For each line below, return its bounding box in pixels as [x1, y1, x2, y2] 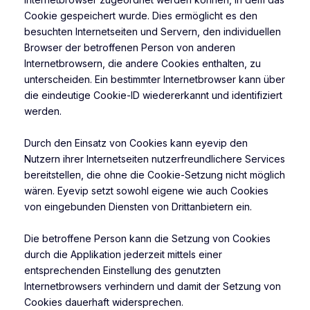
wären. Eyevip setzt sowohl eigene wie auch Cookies [24, 185, 268, 197]
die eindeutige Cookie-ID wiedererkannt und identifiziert [24, 89, 282, 102]
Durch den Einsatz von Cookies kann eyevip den [24, 137, 248, 149]
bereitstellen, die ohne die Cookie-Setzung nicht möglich [24, 169, 285, 181]
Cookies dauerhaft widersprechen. [24, 296, 186, 309]
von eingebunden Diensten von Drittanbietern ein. [24, 201, 255, 213]
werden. [24, 105, 62, 118]
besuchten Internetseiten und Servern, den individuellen [24, 26, 281, 38]
